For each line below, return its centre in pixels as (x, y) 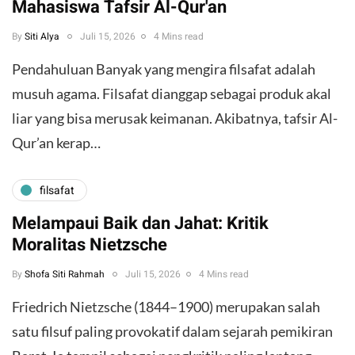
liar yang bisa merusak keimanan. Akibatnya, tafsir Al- (175, 118)
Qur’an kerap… (56, 143)
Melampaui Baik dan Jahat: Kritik (140, 224)
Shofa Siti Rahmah (65, 275)
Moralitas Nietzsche (90, 245)
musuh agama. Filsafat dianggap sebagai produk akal (172, 94)
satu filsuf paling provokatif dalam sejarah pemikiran (172, 332)
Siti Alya (42, 37)
